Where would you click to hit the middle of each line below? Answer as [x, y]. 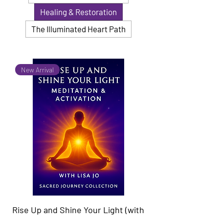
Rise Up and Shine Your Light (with [78, 209]
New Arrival [38, 70]
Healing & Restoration [78, 11]
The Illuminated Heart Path [78, 29]
